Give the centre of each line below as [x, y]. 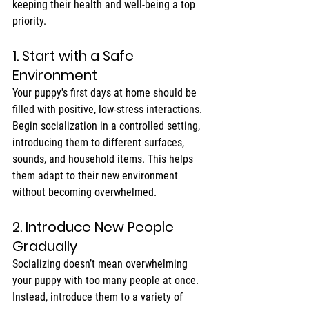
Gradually [45, 247]
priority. [29, 21]
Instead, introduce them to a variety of [99, 297]
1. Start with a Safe [75, 56]
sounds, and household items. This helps [104, 159]
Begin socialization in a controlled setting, [108, 126]
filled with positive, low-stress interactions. [109, 110]
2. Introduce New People [95, 227]
